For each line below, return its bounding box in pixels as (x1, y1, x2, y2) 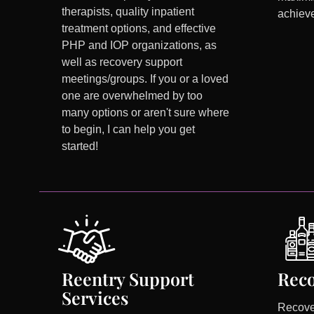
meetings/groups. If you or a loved (62, 73, 229, 86)
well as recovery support (62, 56, 183, 69)
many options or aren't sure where (62, 107, 230, 119)
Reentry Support (62, 267, 195, 291)
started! (62, 140, 99, 153)
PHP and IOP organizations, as (62, 39, 217, 52)
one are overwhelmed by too (62, 90, 203, 102)
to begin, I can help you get (62, 123, 196, 136)
